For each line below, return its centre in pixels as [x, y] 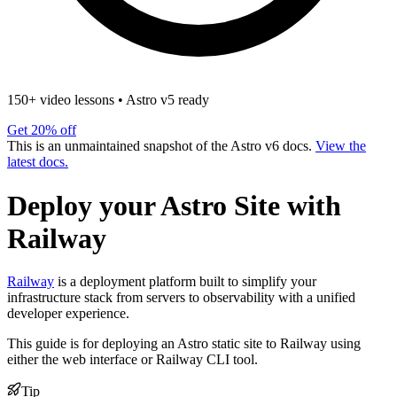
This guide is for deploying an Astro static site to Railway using [184, 344]
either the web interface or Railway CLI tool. [132, 360]
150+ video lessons [61, 100]
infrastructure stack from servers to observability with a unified [181, 298]
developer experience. [68, 314]
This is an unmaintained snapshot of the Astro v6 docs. [161, 146]
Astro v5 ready [167, 100]
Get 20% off [42, 130]
